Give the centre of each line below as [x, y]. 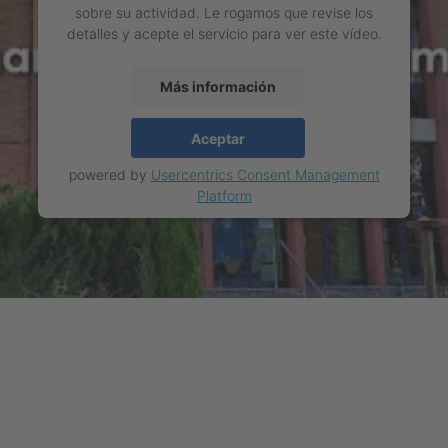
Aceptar [218, 138]
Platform [224, 196]
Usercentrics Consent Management [265, 175]
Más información [218, 86]
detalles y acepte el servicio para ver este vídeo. [224, 34]
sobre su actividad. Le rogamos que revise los [224, 13]
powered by [109, 175]
